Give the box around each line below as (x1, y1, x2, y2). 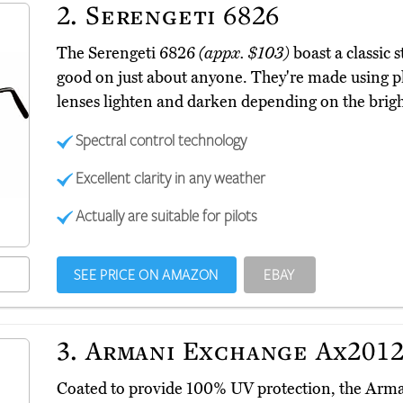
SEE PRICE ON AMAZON (74, 265, 219, 284)
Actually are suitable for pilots (76, 205, 258, 226)
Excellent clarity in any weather (76, 167, 266, 188)
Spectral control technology (76, 130, 247, 150)
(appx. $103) (198, 43, 290, 64)
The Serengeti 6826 (56, 43, 199, 64)
